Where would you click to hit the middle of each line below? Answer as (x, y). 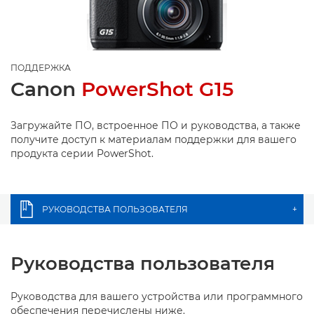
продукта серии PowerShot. (82, 153)
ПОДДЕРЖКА (41, 67)
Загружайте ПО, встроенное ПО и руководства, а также (156, 125)
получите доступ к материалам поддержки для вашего (153, 139)
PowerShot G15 (157, 89)
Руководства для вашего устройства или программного (157, 296)
